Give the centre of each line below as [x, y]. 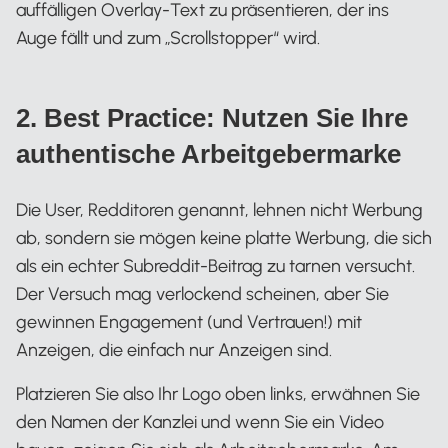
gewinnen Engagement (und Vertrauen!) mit [189, 322]
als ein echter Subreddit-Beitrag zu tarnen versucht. [215, 266]
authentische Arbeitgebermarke [208, 154]
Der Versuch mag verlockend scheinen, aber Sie [202, 294]
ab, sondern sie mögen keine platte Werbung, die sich [224, 238]
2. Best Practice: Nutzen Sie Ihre [212, 118]
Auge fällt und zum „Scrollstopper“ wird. [168, 38]
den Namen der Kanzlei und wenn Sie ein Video [200, 422]
